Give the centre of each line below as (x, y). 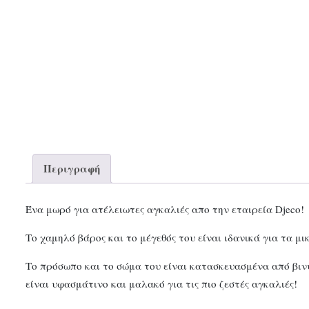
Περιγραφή (72, 169)
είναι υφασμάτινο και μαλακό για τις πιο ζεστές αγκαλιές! (161, 283)
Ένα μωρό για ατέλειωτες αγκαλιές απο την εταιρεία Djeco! (165, 209)
